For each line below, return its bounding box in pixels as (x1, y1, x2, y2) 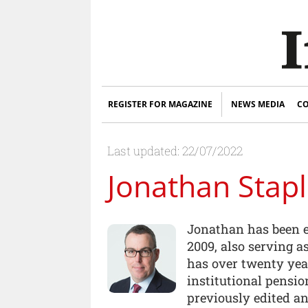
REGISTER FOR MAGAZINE (108, 98, 212, 110)
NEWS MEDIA (231, 98, 285, 110)
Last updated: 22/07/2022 (107, 142, 243, 159)
